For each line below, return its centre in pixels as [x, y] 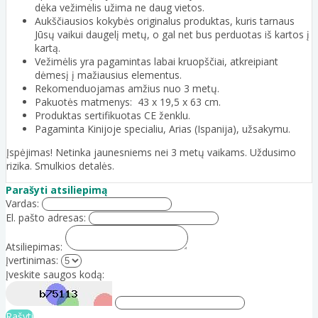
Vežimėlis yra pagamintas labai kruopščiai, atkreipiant [157, 62]
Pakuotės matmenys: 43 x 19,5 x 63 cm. [128, 102]
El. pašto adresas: [46, 218]
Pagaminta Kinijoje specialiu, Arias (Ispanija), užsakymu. [163, 129]
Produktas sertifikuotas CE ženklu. [113, 116]
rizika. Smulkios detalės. [60, 166]
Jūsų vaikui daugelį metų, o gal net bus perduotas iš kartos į [172, 35]
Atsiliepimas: [34, 247]
